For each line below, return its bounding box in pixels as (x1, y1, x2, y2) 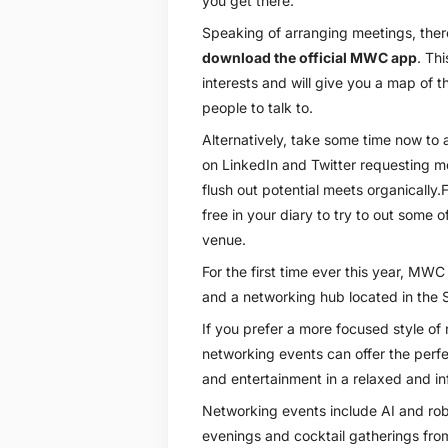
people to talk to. (201, 98, 313, 116)
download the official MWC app (201, 48, 417, 66)
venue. (201, 230, 246, 248)
